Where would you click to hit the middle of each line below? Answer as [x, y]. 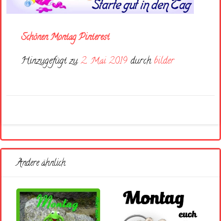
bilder [164, 62]
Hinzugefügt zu [51, 62]
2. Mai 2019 [104, 62]
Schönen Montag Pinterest [65, 38]
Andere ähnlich [41, 164]
